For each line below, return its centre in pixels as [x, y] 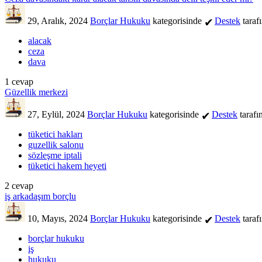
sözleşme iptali [55, 155]
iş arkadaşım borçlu [40, 196]
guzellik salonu [56, 144]
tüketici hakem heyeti [67, 166]
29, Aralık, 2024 [58, 20]
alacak [40, 40]
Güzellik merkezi [36, 92]
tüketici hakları [55, 134]
